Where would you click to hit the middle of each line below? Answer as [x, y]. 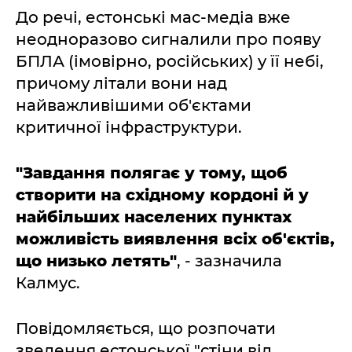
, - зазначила [229, 260]
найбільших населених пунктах [154, 216]
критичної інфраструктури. [129, 127]
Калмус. [48, 282]
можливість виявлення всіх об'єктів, [175, 238]
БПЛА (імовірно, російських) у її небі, [170, 61]
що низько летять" [96, 260]
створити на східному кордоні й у [162, 194]
